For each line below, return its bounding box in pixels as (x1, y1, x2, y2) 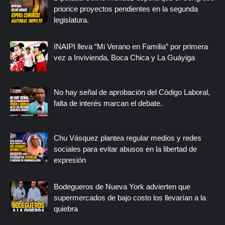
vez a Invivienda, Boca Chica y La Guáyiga (54, 53, 195, 62)
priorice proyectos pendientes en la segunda (54, 4, 198, 13)
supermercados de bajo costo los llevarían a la (54, 193, 206, 202)
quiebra (54, 204, 78, 213)
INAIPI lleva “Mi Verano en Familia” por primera (54, 42, 208, 51)
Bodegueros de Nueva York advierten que (54, 182, 190, 191)
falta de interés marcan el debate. (54, 98, 162, 107)
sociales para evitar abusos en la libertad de (54, 144, 197, 153)
